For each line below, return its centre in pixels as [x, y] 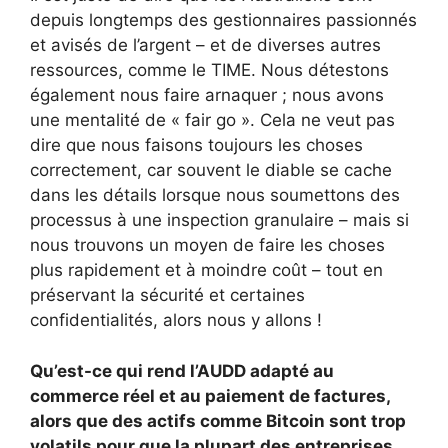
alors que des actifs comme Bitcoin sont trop [218, 420]
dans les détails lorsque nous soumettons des [215, 195]
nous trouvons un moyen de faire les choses [207, 245]
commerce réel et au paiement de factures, [210, 395]
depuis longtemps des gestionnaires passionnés [223, 20]
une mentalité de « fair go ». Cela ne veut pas [212, 120]
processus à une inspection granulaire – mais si [219, 220]
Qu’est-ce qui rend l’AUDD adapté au [182, 370]
